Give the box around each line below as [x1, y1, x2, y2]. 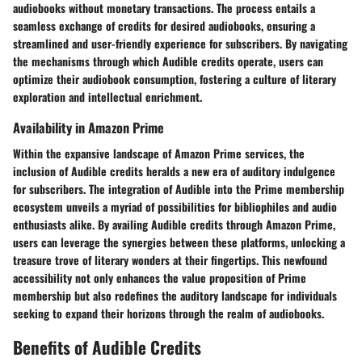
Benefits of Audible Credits [13, 334, 201, 360]
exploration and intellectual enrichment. [13, 88, 202, 106]
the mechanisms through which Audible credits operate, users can [13, 53, 323, 70]
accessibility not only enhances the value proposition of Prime [13, 268, 306, 286]
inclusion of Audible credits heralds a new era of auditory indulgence [13, 162, 335, 179]
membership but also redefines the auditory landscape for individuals [13, 286, 337, 304]
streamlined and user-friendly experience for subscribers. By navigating [13, 35, 347, 53]
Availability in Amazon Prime [13, 117, 164, 138]
